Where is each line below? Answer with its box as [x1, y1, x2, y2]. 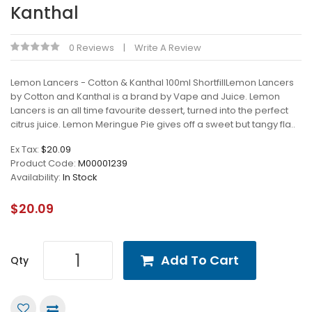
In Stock [63, 171, 97, 184]
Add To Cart [161, 251, 239, 269]
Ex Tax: [10, 143, 41, 156]
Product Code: [10, 157, 78, 170]
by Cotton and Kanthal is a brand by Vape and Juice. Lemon [10, 90, 280, 103]
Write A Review [134, 41, 201, 54]
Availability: [10, 171, 63, 184]
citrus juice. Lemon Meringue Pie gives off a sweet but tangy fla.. [10, 118, 295, 131]
